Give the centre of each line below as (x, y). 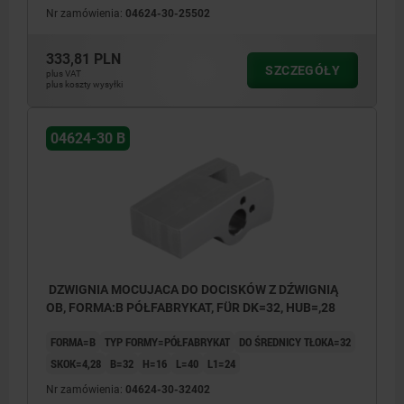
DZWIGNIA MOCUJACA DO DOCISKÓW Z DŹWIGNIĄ (114, 290)
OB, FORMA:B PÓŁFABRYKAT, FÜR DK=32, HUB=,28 (191, 308)
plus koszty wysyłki (84, 85)
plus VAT (64, 74)
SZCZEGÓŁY (303, 71)
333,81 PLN (83, 60)
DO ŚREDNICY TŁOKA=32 (295, 342)
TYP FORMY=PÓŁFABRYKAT (167, 342)
